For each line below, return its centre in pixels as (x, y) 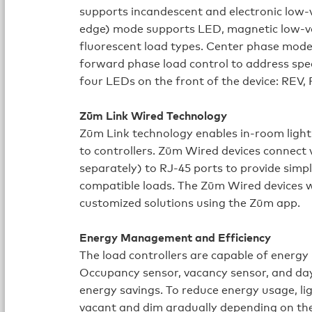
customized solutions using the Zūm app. (190, 202)
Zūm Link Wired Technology (154, 115)
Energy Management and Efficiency (175, 237)
